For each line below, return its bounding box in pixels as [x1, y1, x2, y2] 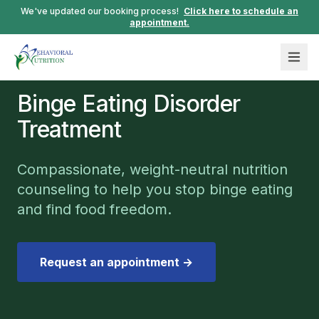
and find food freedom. [17, 201, 172, 218]
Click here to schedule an [184, 6, 298, 16]
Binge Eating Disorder [17, 90, 241, 117]
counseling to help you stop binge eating [17, 181, 293, 198]
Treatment [17, 115, 122, 143]
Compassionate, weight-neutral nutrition [17, 161, 288, 178]
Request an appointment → [40, 255, 193, 269]
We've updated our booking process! [21, 6, 181, 16]
